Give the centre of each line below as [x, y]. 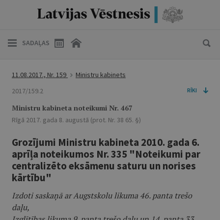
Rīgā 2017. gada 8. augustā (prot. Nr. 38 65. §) [76, 120]
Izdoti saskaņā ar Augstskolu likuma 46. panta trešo [102, 195]
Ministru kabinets [101, 75]
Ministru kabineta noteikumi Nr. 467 [72, 108]
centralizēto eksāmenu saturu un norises [104, 166]
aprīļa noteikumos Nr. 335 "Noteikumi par [106, 154]
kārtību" [32, 178]
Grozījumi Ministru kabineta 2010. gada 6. [106, 142]
